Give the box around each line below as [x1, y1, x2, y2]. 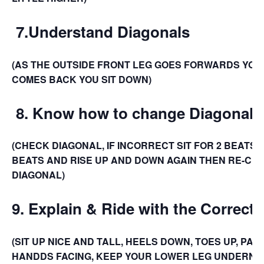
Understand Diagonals [28, 21, 194, 42]
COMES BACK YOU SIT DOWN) [12, 72, 151, 86]
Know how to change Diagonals [32, 101, 262, 124]
